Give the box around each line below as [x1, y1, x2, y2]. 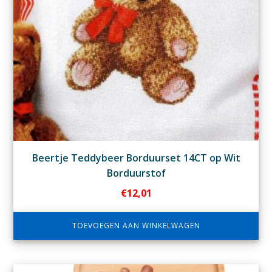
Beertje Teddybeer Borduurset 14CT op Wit [32, 151, 240, 165]
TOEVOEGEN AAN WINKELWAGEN [72, 220, 200, 231]
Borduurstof [106, 166, 166, 180]
